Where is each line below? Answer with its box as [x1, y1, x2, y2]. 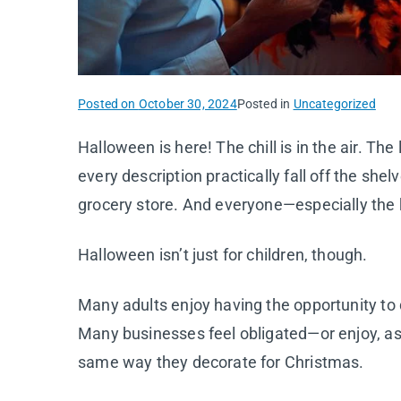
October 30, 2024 [138, 96, 237, 111]
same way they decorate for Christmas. [78, 352, 364, 371]
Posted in [236, 96, 294, 111]
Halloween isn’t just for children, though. [78, 244, 368, 264]
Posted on [78, 96, 139, 111]
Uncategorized [293, 96, 376, 111]
